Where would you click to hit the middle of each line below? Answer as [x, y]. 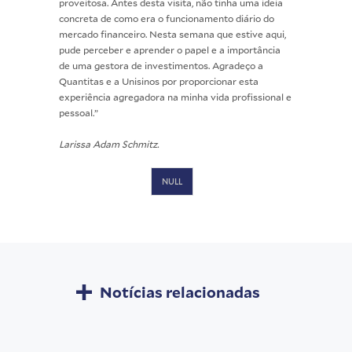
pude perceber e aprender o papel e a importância [170, 49]
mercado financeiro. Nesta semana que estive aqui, [172, 33]
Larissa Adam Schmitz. [109, 143]
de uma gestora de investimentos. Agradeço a [161, 65]
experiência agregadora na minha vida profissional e [175, 96]
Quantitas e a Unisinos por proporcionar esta [159, 81]
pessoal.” [79, 112]
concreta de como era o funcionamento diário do [167, 18]
